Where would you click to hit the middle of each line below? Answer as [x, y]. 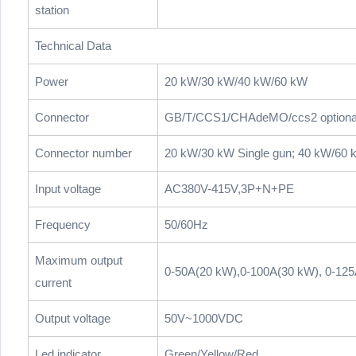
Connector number [83, 153]
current [53, 283]
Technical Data [73, 46]
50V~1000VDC [204, 319]
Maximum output [79, 261]
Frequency [63, 225]
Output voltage [73, 319]
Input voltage [68, 189]
